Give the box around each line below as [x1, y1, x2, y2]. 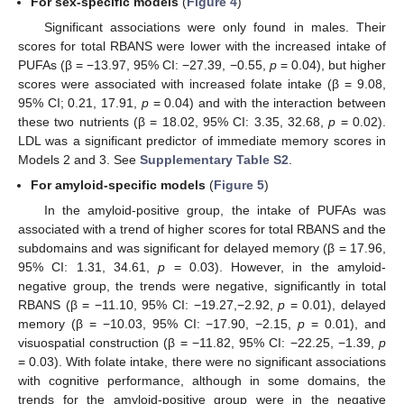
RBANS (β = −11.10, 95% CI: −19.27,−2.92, [18, 298, 279, 313]
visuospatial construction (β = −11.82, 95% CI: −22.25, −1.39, [18, 335, 379, 351]
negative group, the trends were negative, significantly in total [18, 279, 386, 294]
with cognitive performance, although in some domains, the [18, 373, 386, 389]
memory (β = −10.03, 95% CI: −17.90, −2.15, [18, 317, 298, 332]
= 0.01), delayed [285, 298, 387, 313]
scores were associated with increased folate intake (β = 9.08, [18, 77, 386, 92]
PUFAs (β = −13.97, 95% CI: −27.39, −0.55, [18, 58, 270, 73]
